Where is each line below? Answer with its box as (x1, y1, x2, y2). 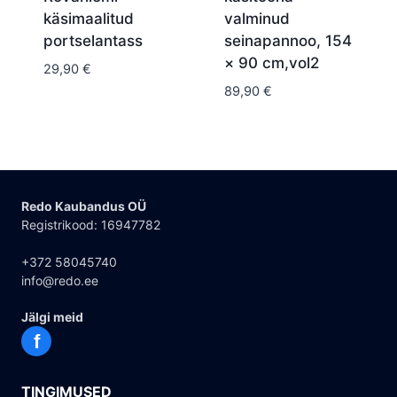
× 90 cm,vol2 (223, 53, 319, 72)
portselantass (43, 31, 143, 50)
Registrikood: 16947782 (21, 217, 160, 232)
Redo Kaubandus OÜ (21, 198, 146, 214)
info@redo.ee (21, 273, 98, 288)
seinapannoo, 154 (223, 31, 352, 50)
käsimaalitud (43, 9, 134, 27)
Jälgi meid (21, 309, 83, 324)
